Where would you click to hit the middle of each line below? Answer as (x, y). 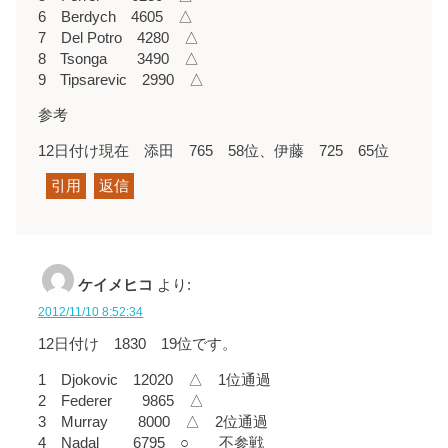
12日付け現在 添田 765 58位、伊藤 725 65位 (214, 150)
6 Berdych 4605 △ (116, 16)
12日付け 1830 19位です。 (138, 344)
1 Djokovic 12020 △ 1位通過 (155, 379)
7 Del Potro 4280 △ (119, 37)
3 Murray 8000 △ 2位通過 (153, 421)
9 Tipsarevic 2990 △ (121, 79)
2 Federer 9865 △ (121, 400)
